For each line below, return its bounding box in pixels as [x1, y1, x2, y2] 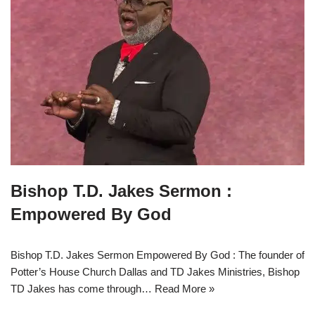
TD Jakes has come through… [11, 283, 155, 295]
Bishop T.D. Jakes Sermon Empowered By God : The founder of [11, 249, 304, 262]
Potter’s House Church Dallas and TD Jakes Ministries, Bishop [11, 266, 300, 278]
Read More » [155, 283, 214, 295]
